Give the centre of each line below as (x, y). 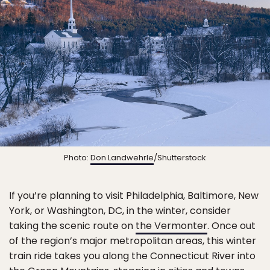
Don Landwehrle (122, 158)
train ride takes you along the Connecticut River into (132, 256)
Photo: (77, 158)
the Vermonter (171, 226)
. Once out (231, 226)
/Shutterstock (180, 158)
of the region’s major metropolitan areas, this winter (133, 241)
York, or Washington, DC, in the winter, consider (120, 211)
